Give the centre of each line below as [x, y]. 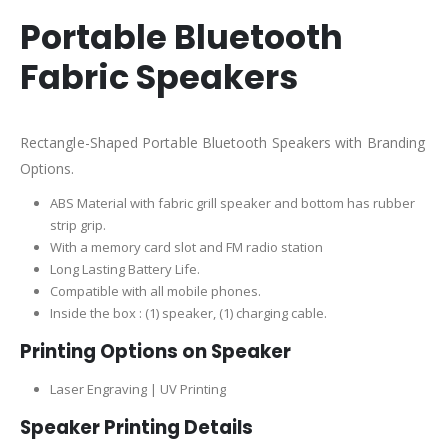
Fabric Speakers [159, 78]
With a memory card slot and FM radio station [186, 247]
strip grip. [77, 225]
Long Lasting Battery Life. [124, 269]
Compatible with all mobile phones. [155, 291]
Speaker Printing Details [136, 427]
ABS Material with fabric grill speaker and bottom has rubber [232, 203]
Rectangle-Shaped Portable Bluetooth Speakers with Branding [223, 143]
